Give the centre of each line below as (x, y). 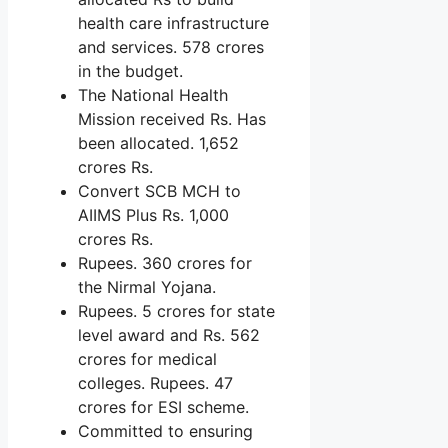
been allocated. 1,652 (158, 142)
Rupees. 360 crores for (165, 262)
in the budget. (130, 70)
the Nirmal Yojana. (147, 286)
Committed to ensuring (165, 430)
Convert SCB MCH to (159, 190)
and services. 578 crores (171, 46)
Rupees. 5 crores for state (176, 310)
